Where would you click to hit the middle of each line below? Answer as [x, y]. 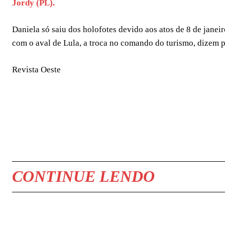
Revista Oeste [36, 69]
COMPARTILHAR [58, 128]
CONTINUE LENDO [83, 176]
